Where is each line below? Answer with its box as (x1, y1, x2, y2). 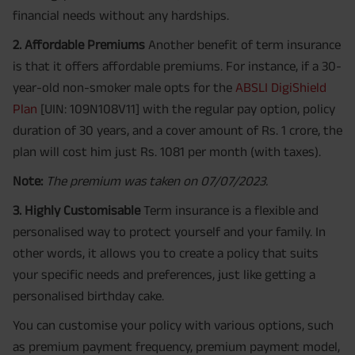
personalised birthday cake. (13, 288, 164, 303)
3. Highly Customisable (13, 203, 140, 218)
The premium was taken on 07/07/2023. (46, 174, 268, 189)
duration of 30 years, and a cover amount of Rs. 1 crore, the (13, 123, 342, 138)
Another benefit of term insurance (145, 37, 341, 52)
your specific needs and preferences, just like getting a (13, 267, 315, 282)
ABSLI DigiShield (235, 80, 326, 95)
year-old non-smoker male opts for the (13, 80, 235, 95)
